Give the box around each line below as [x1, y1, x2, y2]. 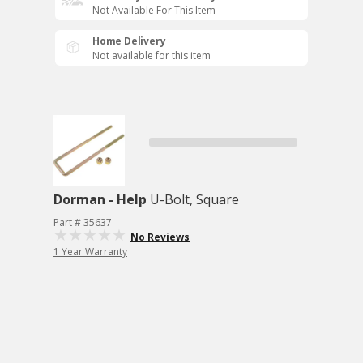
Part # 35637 [53, 216, 112, 229]
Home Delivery [92, 34, 166, 48]
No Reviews [130, 230, 190, 244]
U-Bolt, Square [150, 190, 239, 208]
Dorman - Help [53, 190, 147, 208]
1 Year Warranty [53, 245, 127, 258]
